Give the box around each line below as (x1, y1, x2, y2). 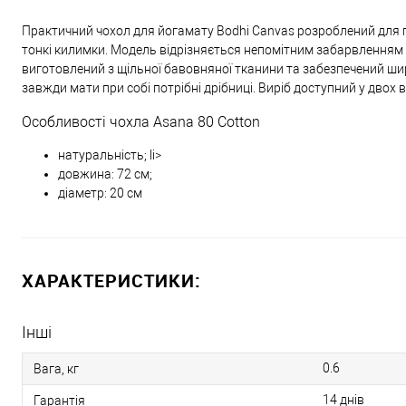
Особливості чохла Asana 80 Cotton (22, 113, 260, 130)
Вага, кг (34, 361, 79, 376)
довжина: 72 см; (58, 167, 152, 181)
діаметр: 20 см (58, 186, 142, 200)
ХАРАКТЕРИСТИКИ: (22, 268, 201, 293)
